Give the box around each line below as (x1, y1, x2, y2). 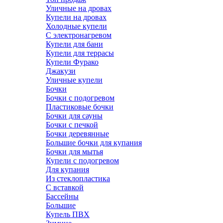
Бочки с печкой (46, 120, 98, 129)
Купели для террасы (46, 48, 114, 57)
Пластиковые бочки (46, 102, 113, 111)
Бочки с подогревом (46, 93, 114, 102)
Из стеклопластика (46, 174, 110, 183)
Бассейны (46, 192, 79, 201)
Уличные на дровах (46, 3, 111, 12)
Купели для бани (46, 39, 103, 48)
